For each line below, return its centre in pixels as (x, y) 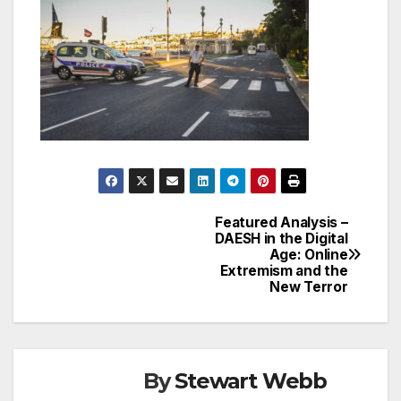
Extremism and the (284, 270)
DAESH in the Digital (282, 238)
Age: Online (308, 254)
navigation (112, 269)
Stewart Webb (251, 380)
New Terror (309, 286)
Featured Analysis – (282, 222)
